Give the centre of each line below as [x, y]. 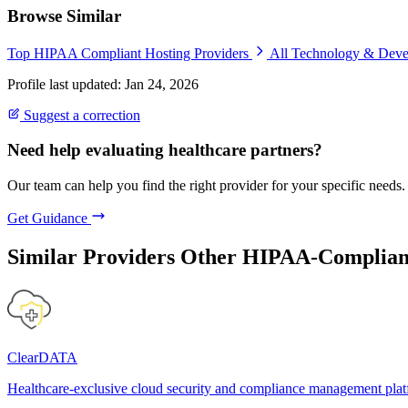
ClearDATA [42, 357]
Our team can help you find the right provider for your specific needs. [206, 186]
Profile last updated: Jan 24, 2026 [103, 84]
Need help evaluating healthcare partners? [165, 150]
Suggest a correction [80, 115]
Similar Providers [91, 257]
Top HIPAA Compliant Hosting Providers [130, 53]
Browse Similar [64, 15]
